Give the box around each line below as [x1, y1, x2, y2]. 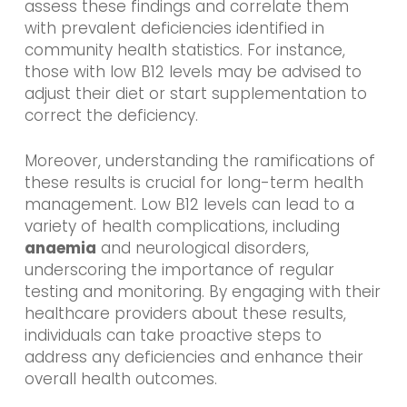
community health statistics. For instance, [24, 39, 345, 62]
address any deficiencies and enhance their [24, 345, 363, 368]
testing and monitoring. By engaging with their [24, 280, 381, 303]
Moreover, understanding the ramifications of [24, 149, 375, 172]
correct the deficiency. [24, 104, 198, 127]
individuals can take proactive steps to [24, 323, 322, 346]
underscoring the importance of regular [24, 258, 334, 281]
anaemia [24, 236, 96, 259]
